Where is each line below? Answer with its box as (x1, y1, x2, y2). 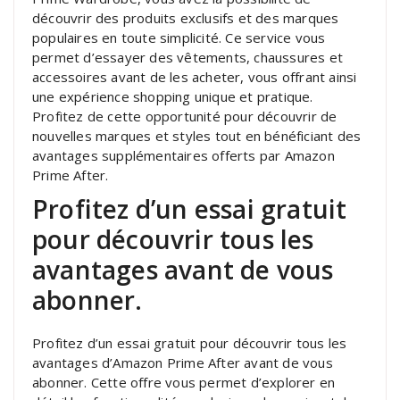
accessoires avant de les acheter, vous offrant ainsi (32, 67, 357, 86)
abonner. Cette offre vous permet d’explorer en (32, 372, 336, 391)
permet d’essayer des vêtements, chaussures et (32, 47, 344, 66)
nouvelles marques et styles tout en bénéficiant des (32, 126, 362, 145)
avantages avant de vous (32, 252, 334, 287)
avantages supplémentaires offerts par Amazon (32, 146, 335, 164)
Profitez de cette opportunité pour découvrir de (32, 106, 337, 125)
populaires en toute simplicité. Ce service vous (32, 28, 326, 46)
